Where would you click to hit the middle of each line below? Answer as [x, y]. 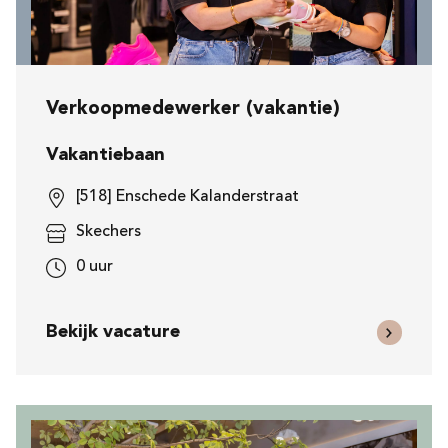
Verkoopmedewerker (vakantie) [193, 109]
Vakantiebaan [105, 155]
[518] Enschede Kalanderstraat [187, 197]
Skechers [108, 232]
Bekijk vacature [113, 332]
